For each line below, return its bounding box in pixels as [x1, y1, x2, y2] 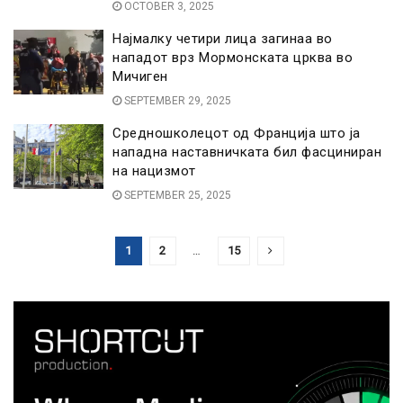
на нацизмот [112, 163, 196, 179]
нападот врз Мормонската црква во [112, 49, 353, 66]
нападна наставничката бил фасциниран [112, 144, 381, 160]
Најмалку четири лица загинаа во [112, 31, 333, 47]
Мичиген [112, 68, 168, 85]
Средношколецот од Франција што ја [112, 125, 361, 141]
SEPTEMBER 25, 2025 [121, 189, 231, 201]
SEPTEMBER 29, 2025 [121, 94, 231, 107]
